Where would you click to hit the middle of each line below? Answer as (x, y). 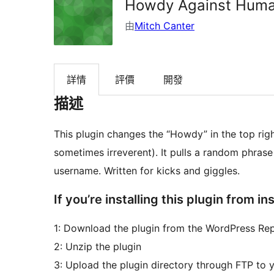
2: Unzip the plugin (98, 247)
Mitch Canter (165, 26)
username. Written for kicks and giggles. (147, 171)
